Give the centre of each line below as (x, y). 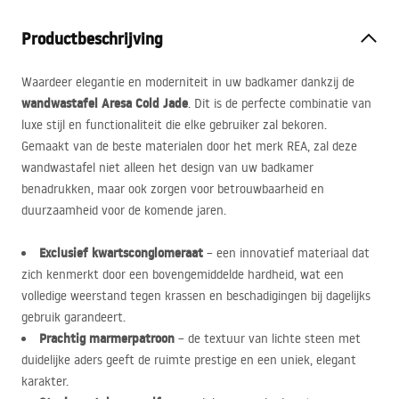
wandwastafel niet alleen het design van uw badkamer (167, 167)
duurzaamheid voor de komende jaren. (124, 210)
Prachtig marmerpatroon (107, 338)
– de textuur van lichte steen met (268, 338)
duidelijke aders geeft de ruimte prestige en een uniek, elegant (189, 360)
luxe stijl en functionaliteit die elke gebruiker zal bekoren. (174, 125)
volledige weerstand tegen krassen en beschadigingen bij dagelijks (196, 296)
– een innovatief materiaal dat (286, 253)
